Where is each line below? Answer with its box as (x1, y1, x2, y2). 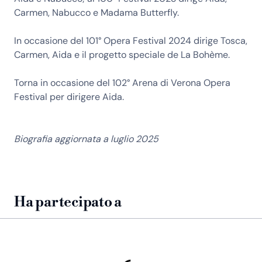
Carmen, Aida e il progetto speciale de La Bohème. (14, 49, 230, 61)
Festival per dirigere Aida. (14, 91, 124, 103)
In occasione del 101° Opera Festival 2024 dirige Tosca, (14, 35, 247, 47)
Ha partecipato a (14, 194, 122, 211)
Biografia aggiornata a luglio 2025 (14, 133, 158, 145)
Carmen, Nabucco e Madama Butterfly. (14, 6, 179, 19)
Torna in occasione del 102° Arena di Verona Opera (14, 77, 230, 89)
